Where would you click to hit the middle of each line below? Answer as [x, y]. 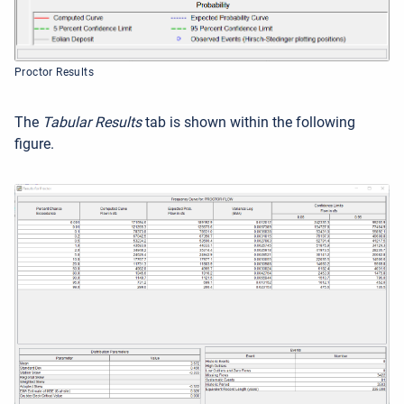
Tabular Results [92, 123]
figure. [34, 144]
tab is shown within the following [248, 123]
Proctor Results [54, 73]
